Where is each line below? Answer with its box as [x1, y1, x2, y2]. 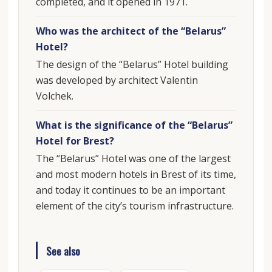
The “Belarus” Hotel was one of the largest [35, 151, 231, 165]
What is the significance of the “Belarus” [35, 118, 233, 132]
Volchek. [35, 89, 73, 103]
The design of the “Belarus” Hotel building [35, 57, 228, 71]
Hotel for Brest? [35, 134, 114, 148]
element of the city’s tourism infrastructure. [35, 199, 234, 212]
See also [46, 242, 80, 259]
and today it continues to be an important [35, 183, 225, 197]
